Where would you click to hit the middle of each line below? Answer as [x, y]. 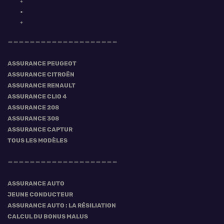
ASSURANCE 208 [33, 107]
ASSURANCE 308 [33, 118]
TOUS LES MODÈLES [37, 140]
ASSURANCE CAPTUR [40, 129]
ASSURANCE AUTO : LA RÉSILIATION [62, 205]
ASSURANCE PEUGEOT [42, 63]
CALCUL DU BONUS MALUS [48, 216]
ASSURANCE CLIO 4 [37, 96]
